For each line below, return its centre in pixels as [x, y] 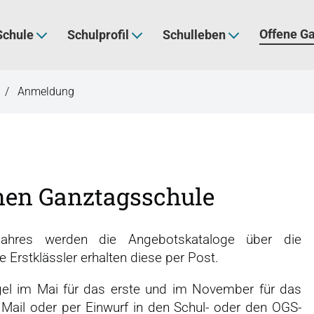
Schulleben [194, 34]
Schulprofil [98, 34]
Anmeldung [46, 91]
